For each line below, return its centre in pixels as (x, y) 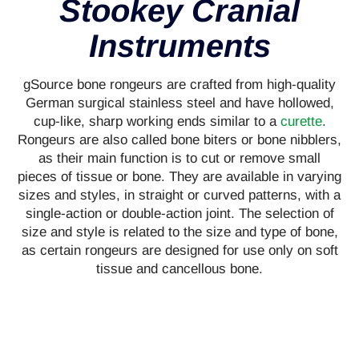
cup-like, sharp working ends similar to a (157, 121)
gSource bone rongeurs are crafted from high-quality (179, 84)
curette (301, 121)
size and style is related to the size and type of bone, (179, 232)
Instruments (179, 45)
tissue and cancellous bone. (179, 268)
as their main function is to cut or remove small (179, 158)
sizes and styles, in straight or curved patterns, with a (179, 195)
